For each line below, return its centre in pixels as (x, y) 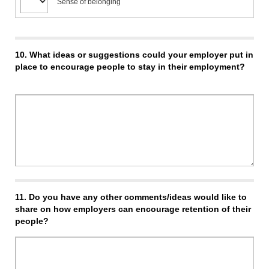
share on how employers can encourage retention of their (133, 209)
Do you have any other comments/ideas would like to (138, 197)
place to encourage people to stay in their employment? (130, 66)
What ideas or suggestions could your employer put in (141, 54)
